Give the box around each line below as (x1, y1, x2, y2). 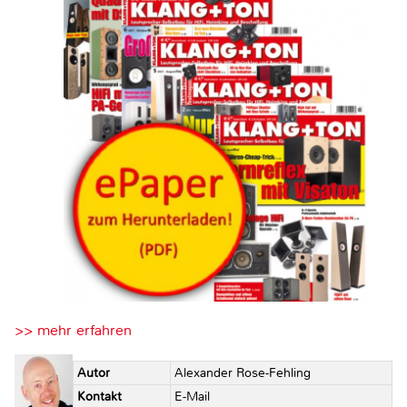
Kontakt (76, 388, 122, 404)
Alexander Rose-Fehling (174, 364, 311, 381)
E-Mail (174, 388, 210, 404)
